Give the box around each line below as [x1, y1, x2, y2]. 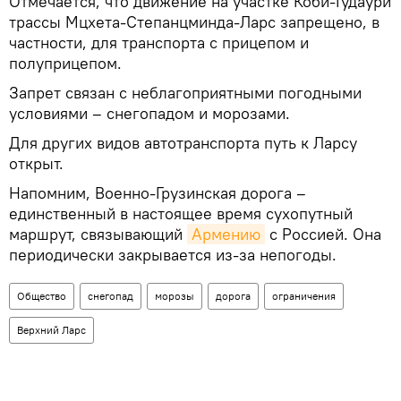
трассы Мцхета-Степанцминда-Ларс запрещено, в [9, 11, 380, 32]
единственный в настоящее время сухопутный [9, 202, 353, 224]
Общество [17, 288, 66, 303]
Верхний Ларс [17, 322, 86, 337]
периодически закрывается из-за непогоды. [9, 243, 337, 265]
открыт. [9, 152, 64, 174]
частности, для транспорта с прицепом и [9, 31, 309, 53]
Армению [192, 223, 260, 244]
